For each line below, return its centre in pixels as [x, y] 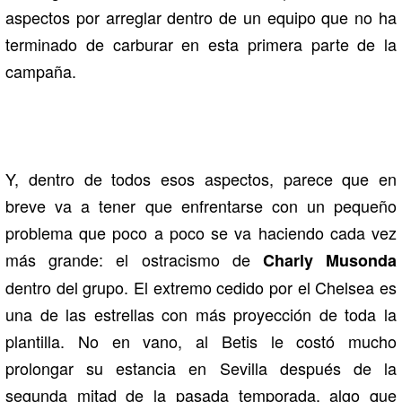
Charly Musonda [323, 261]
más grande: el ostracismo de [128, 260]
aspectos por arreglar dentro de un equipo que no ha [201, 17]
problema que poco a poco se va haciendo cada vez [201, 233]
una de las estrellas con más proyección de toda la [201, 315]
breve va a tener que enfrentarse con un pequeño [201, 206]
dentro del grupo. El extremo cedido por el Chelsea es [201, 288]
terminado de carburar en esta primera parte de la [201, 44]
